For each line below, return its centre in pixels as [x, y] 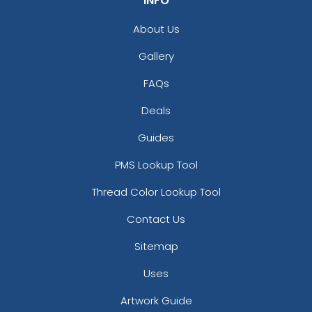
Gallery [156, 56]
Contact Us [156, 219]
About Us [156, 29]
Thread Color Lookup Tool [156, 192]
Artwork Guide [156, 301]
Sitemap [156, 247]
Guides [156, 138]
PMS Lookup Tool [156, 165]
